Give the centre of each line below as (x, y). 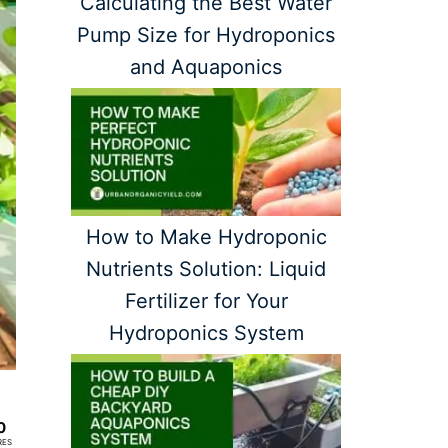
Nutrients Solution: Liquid (206, 269)
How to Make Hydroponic (206, 237)
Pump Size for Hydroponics (206, 35)
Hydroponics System (206, 333)
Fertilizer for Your (206, 301)
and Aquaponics (206, 67)
